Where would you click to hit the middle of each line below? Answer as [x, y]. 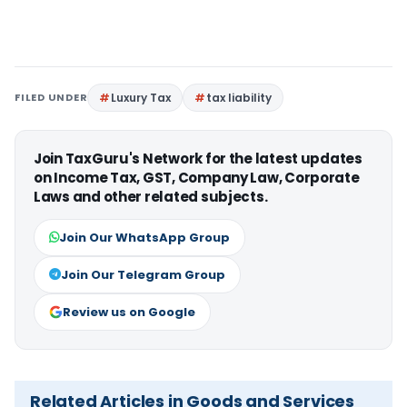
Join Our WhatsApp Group [144, 238]
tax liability [239, 98]
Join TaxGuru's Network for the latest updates [198, 159]
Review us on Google [129, 312]
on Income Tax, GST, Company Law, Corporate [197, 178]
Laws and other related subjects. [151, 197]
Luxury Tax [141, 98]
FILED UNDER [51, 97]
